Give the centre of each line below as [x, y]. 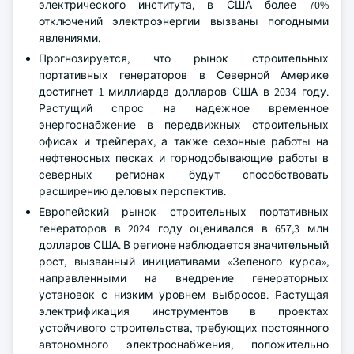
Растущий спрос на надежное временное [184, 108]
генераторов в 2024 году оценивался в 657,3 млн [184, 228]
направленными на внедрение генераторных [184, 278]
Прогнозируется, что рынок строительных [184, 58]
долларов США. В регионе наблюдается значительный [184, 245]
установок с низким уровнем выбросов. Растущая [184, 295]
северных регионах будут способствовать [184, 175]
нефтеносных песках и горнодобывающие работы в [184, 158]
